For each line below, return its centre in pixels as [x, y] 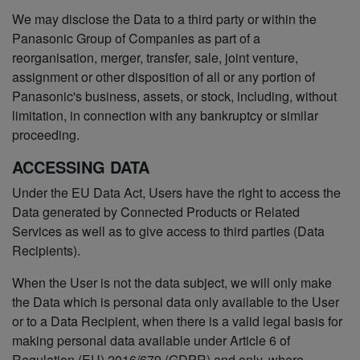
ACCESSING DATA [81, 167]
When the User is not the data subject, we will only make [172, 283]
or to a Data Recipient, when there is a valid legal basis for [177, 321]
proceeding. [46, 135]
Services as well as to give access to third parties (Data [168, 231]
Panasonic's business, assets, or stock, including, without [174, 96]
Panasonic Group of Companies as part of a [136, 39]
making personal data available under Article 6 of [151, 341]
